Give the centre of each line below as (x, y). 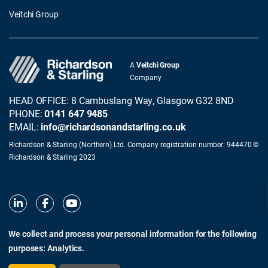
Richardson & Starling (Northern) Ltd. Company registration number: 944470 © (134, 144)
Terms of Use (193, 255)
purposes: (28, 248)
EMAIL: (25, 127)
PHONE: (27, 114)
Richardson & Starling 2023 (52, 157)
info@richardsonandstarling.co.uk (113, 127)
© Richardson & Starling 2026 (113, 254)
